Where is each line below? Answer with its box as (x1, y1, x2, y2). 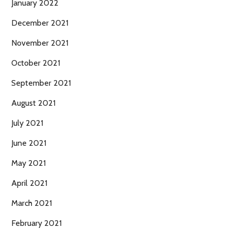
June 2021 (11, 138, 46, 148)
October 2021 (11, 58, 60, 68)
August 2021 (11, 98, 55, 108)
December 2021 (11, 18, 68, 28)
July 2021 (11, 118, 43, 128)
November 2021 (11, 38, 68, 48)
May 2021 (11, 158, 46, 168)
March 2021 (11, 198, 52, 208)
